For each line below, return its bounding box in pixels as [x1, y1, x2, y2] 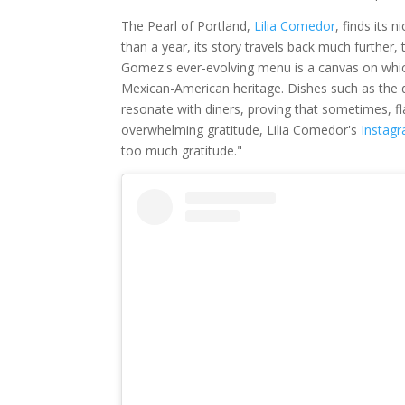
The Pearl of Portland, [121, 16, 255, 34]
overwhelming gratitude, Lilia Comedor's [121, 120, 362, 138]
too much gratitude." [121, 141, 243, 159]
